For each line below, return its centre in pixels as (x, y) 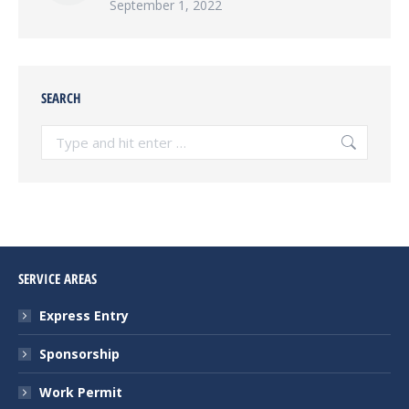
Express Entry (84, 315)
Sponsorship (79, 354)
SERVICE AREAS (58, 278)
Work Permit (81, 392)
